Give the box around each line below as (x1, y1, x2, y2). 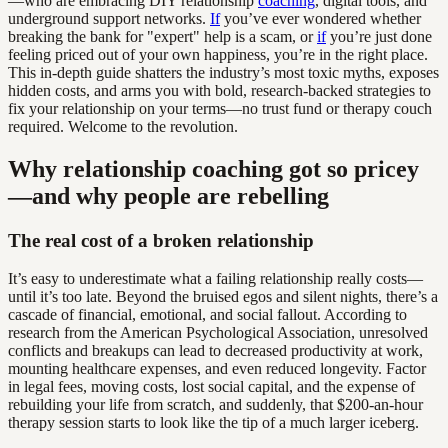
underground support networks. (8, 9, 210, 27)
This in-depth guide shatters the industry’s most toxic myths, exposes (8, 63, 439, 81)
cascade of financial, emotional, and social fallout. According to (8, 306, 407, 324)
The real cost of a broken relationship (8, 229, 314, 251)
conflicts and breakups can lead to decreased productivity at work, (8, 342, 423, 360)
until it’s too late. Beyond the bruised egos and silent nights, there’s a (8, 288, 438, 306)
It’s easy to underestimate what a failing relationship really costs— (8, 270, 423, 288)
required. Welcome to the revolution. (8, 117, 238, 135)
